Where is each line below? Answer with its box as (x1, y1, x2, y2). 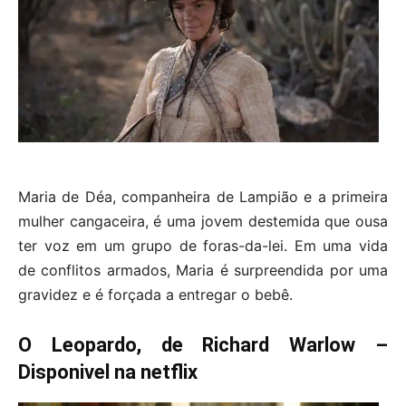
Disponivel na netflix (18, 360, 198, 383)
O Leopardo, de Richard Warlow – (18, 333, 388, 356)
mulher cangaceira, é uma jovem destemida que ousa (18, 211, 388, 230)
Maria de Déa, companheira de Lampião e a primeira (18, 187, 388, 206)
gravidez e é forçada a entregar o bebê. (18, 285, 293, 304)
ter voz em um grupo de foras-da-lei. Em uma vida (18, 236, 388, 255)
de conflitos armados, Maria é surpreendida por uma (18, 260, 388, 279)
